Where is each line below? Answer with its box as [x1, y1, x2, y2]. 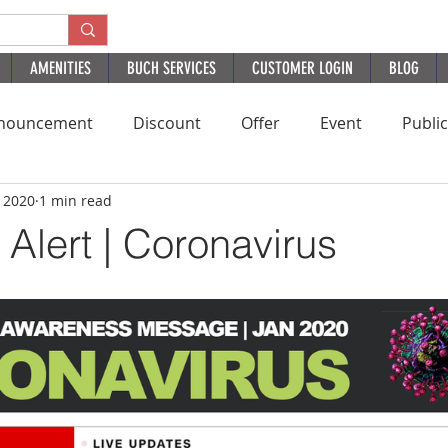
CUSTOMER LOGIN [251, 58, 353, 78]
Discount [133, 112, 201, 134]
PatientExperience [261, 192, 398, 214]
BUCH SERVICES [126, 58, 216, 78]
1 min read [39, 190, 112, 210]
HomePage [138, 192, 221, 214]
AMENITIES [29, 58, 91, 78]
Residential [15, 192, 98, 214]
